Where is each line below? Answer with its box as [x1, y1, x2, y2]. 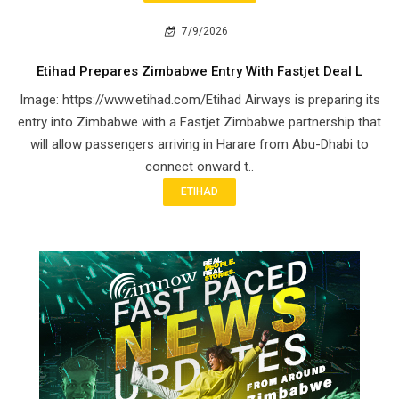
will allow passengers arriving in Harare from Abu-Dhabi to [30, 136, 369, 153]
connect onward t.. [145, 159, 254, 175]
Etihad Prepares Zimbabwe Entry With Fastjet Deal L [37, 63, 362, 80]
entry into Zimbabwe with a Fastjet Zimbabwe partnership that [18, 114, 381, 131]
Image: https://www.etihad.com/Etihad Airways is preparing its [19, 92, 380, 109]
